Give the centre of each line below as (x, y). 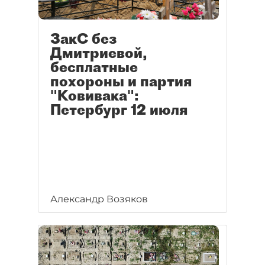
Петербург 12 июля (119, 110)
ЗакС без (83, 39)
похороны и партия (121, 81)
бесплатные (94, 67)
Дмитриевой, (99, 53)
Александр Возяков (99, 199)
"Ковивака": (95, 96)
